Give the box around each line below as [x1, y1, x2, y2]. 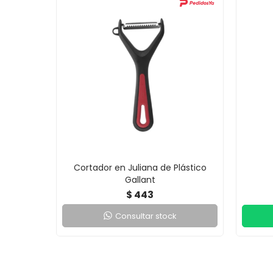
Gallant [124, 174, 155, 186]
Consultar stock [115, 210, 177, 222]
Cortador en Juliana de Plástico [73, 161, 207, 174]
